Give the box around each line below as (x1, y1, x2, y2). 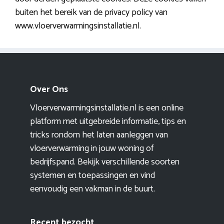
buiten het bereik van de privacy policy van (15, 4, 167, 20)
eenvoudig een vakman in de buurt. (30, 181, 155, 196)
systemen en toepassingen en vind (30, 167, 155, 183)
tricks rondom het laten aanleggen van (30, 127, 168, 142)
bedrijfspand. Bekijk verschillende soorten (30, 154, 179, 169)
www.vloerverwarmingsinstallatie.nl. (15, 18, 141, 33)
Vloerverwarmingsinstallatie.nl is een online (30, 100, 183, 115)
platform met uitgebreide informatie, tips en (30, 113, 186, 129)
